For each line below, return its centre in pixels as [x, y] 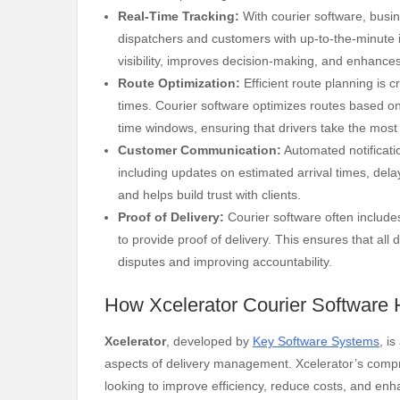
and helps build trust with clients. [209, 195]
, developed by [209, 342]
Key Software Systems [316, 342]
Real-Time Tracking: [179, 17]
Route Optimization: [179, 83]
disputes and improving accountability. [225, 262]
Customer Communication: [200, 150]
